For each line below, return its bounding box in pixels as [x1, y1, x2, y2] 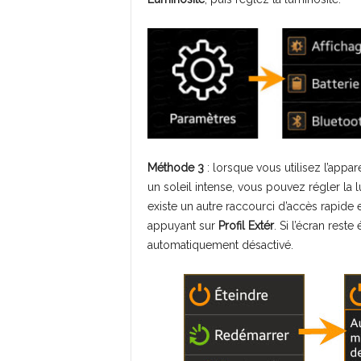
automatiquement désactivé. [147, 239, 293, 252]
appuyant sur [147, 219, 218, 233]
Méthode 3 [147, 161, 204, 175]
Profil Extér [218, 219, 274, 233]
